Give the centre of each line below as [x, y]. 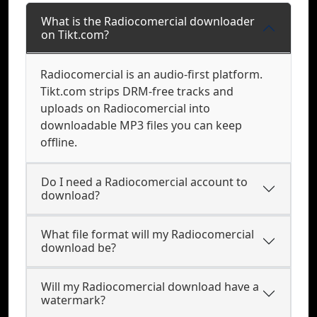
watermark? [73, 300]
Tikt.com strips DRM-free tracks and [137, 91]
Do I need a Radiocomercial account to [144, 182]
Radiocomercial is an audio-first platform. [151, 74]
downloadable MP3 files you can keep [141, 125]
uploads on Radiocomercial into [125, 108]
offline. [59, 142]
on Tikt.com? [75, 35]
